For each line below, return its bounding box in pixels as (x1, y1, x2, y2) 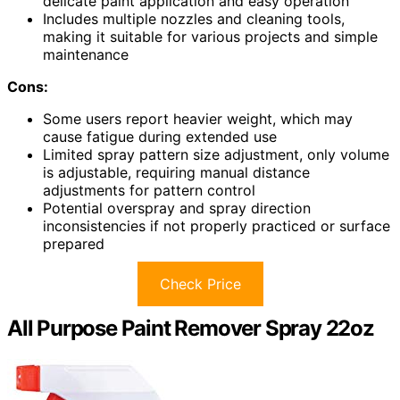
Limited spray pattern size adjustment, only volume (43, 145, 389, 163)
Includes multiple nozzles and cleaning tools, (43, 9, 345, 28)
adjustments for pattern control (43, 180, 255, 199)
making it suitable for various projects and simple (43, 27, 378, 46)
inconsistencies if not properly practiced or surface (43, 216, 390, 235)
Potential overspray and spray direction (43, 198, 311, 217)
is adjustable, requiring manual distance (43, 162, 310, 181)
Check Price (159, 274, 241, 293)
